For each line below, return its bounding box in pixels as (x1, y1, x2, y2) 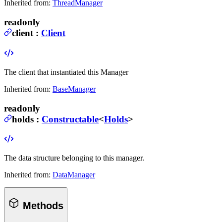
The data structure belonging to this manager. (4, 154, 144, 163)
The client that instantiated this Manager (4, 67, 128, 76)
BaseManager (53, 84, 96, 93)
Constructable (42, 113, 99, 124)
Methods (20, 200, 63, 211)
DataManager (53, 170, 95, 179)
